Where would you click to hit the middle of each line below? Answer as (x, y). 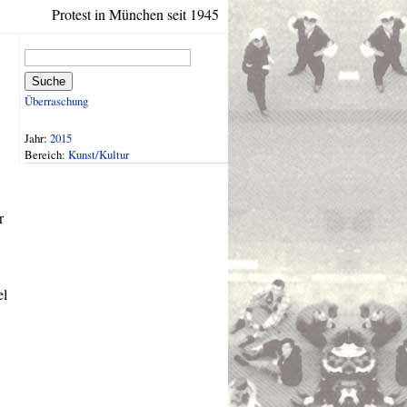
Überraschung (56, 101)
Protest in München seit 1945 (135, 14)
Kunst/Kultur (99, 154)
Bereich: (46, 154)
